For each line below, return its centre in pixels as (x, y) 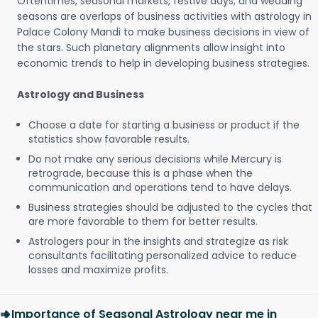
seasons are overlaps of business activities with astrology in (164, 16)
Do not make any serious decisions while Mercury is (155, 159)
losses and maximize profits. (98, 270)
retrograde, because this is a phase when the (141, 173)
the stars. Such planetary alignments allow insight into (151, 48)
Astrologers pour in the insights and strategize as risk (158, 241)
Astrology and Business (81, 94)
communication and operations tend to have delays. (160, 187)
